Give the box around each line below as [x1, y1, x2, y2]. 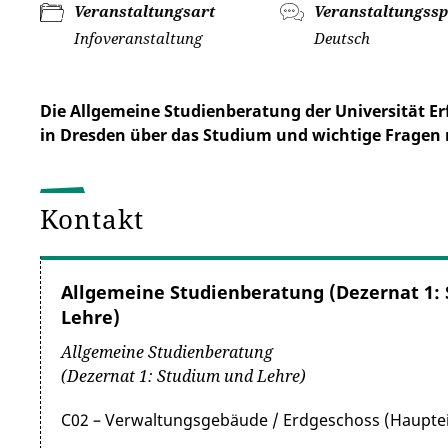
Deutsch [314, 28, 371, 48]
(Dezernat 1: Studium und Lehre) [61, 365, 306, 387]
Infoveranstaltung [74, 28, 202, 48]
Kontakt [40, 201, 153, 237]
